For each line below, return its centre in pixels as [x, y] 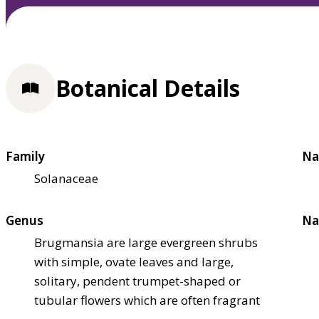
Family [25, 156]
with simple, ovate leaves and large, [134, 261]
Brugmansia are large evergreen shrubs [146, 242]
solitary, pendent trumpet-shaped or [137, 281]
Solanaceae [66, 178]
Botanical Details [148, 88]
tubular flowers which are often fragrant [147, 300]
